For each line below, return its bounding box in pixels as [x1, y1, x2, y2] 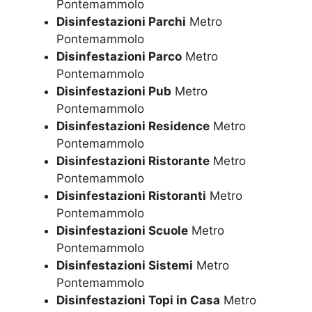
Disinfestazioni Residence [56, 119, 210, 134]
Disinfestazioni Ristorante [56, 154, 210, 169]
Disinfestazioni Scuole [56, 224, 188, 238]
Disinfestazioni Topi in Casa [56, 293, 220, 308]
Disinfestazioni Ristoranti [56, 189, 206, 203]
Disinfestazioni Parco [56, 49, 182, 64]
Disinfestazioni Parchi [56, 15, 186, 29]
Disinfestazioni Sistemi [56, 258, 193, 273]
